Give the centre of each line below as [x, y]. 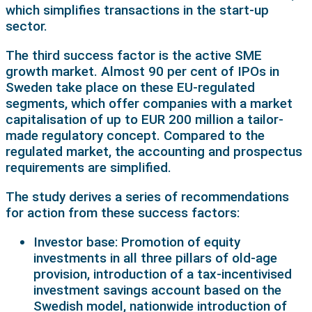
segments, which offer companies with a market [149, 103]
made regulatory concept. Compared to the [135, 135]
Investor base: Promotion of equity [137, 242]
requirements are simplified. [88, 167]
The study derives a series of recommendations [147, 196]
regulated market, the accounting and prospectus [154, 151]
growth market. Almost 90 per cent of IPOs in [142, 71]
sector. [26, 26]
